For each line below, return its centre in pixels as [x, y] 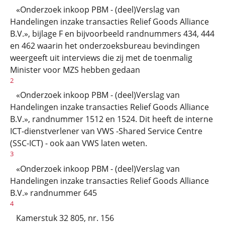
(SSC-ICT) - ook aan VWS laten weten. [79, 143]
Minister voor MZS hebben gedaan [75, 70]
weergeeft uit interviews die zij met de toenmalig [101, 58]
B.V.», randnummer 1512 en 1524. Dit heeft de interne [111, 119]
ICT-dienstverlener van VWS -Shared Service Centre [106, 131]
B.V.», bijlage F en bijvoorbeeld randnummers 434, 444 [112, 33]
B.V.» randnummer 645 [53, 193]
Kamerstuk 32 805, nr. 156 [62, 218]
